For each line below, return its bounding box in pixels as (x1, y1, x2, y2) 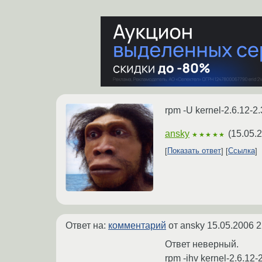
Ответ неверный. (165, 239, 239, 249)
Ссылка (228, 146, 255, 156)
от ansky (166, 220, 207, 230)
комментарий (108, 220, 166, 230)
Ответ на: (65, 220, 108, 230)
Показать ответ (167, 146, 221, 156)
